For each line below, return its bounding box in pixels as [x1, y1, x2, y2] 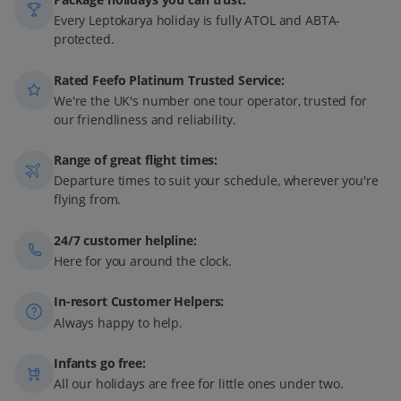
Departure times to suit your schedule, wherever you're [54, 172, 379, 190]
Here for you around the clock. [54, 252, 232, 269]
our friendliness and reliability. [54, 110, 236, 128]
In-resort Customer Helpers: [54, 293, 225, 311]
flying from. [54, 191, 122, 209]
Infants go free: [54, 354, 146, 372]
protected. [54, 30, 115, 48]
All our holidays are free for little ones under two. [54, 375, 344, 393]
